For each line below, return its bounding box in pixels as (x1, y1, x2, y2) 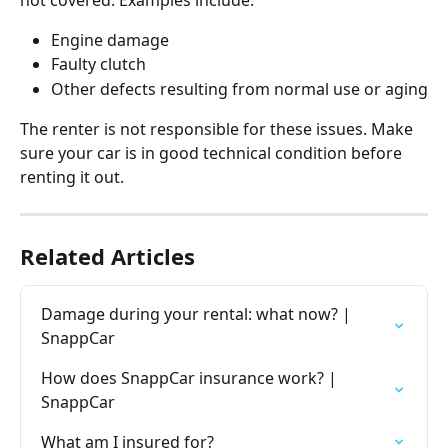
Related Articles (20, 241, 195, 272)
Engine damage (51, 28, 169, 51)
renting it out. (20, 166, 124, 189)
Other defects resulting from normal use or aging (51, 77, 428, 100)
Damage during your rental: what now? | (41, 303, 355, 326)
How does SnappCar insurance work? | (41, 367, 341, 390)
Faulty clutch (51, 53, 146, 76)
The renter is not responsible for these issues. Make (20, 118, 417, 141)
